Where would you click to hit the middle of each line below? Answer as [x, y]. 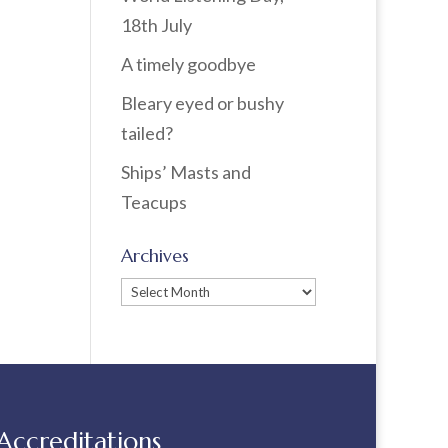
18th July [156, 25]
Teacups [153, 202]
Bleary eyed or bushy [202, 103]
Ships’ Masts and [185, 172]
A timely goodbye [188, 64]
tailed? [146, 133]
